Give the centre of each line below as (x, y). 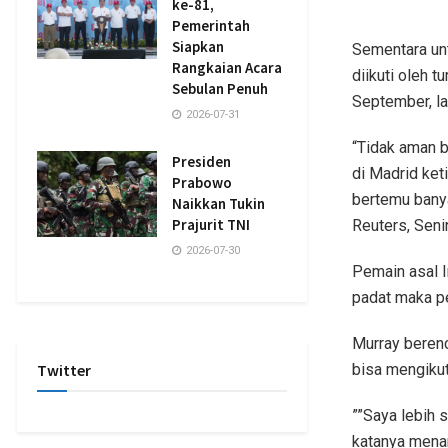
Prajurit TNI (211, 224)
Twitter (64, 370)
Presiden (201, 161)
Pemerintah (211, 25)
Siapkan (198, 46)
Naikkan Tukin (218, 203)
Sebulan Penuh (220, 88)
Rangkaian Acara (227, 67)
